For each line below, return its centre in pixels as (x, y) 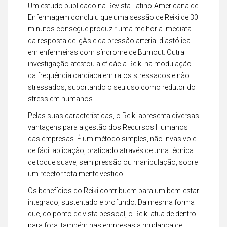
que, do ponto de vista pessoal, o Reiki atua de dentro (112, 214)
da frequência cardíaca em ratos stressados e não (109, 75)
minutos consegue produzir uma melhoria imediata (110, 29)
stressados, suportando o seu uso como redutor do (112, 87)
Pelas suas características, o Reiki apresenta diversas (113, 116)
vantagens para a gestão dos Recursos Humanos (108, 127)
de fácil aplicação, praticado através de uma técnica (111, 150)
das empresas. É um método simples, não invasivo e (112, 139)
